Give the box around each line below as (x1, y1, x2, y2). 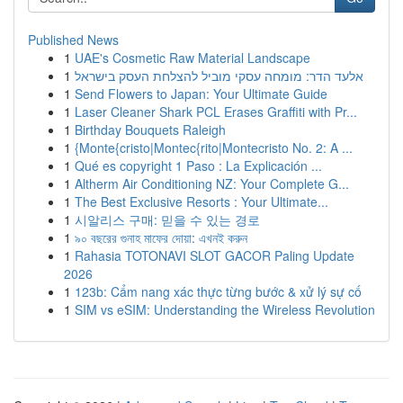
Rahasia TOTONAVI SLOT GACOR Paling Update (75, 246, 354, 264)
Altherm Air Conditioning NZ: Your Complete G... (75, 175, 349, 193)
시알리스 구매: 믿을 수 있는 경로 (75, 210, 260, 228)
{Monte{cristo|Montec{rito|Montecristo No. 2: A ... (75, 139, 353, 157)
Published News (28, 31, 119, 49)
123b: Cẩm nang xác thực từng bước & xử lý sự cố (75, 282, 362, 300)
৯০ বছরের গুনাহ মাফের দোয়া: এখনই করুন (75, 228, 247, 246)
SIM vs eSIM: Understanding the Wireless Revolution (75, 300, 375, 318)
